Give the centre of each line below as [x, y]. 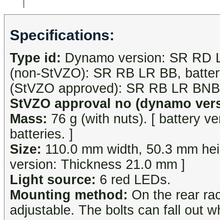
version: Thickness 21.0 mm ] [97, 165]
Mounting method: [69, 195]
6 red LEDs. [133, 180]
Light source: [53, 180]
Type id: [35, 58]
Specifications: [62, 35]
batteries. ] [41, 134]
